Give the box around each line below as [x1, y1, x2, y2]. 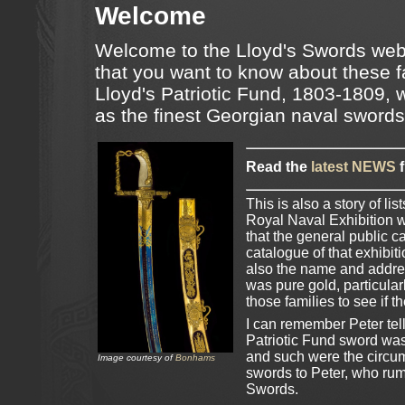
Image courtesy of [98, 352, 175, 363]
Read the [246, 159, 311, 175]
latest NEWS [311, 159, 396, 175]
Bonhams [175, 352, 215, 363]
